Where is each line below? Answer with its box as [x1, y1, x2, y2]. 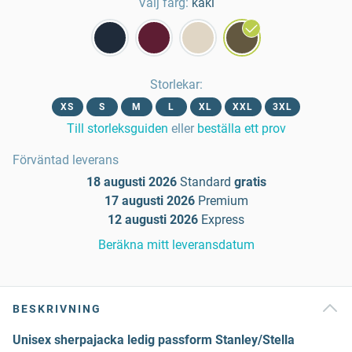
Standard [179, 174, 231, 189]
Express [201, 212, 244, 227]
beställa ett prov [196, 121, 286, 136]
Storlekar [149, 77, 200, 92]
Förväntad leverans [13, 152, 119, 167]
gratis [233, 174, 266, 189]
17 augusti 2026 [104, 193, 195, 208]
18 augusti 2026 [86, 174, 177, 189]
